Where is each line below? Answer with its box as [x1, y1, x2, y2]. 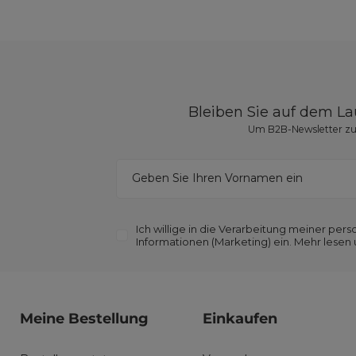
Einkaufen [203, 310, 278, 327]
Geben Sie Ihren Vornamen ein [132, 171, 304, 185]
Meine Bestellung [20, 310, 149, 327]
